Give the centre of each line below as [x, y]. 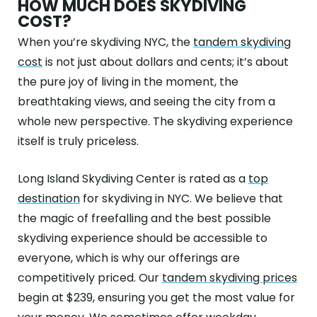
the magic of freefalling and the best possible [144, 218]
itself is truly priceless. [78, 141]
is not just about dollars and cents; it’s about [166, 62]
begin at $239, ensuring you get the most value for [156, 298]
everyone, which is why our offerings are [129, 258]
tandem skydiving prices [230, 278]
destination [49, 198]
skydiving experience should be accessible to [143, 238]
